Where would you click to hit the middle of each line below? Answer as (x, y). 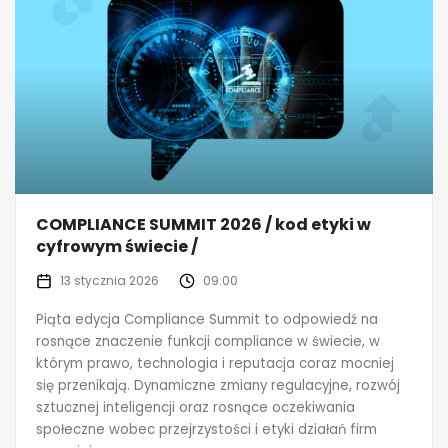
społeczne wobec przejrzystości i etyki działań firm (206, 429)
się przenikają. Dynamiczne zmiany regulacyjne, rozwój (218, 385)
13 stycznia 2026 (109, 280)
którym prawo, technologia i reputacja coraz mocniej (215, 363)
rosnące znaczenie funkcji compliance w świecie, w (208, 341)
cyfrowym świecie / (117, 246)
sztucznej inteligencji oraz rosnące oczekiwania (195, 407)
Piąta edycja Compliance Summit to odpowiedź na (207, 319)
